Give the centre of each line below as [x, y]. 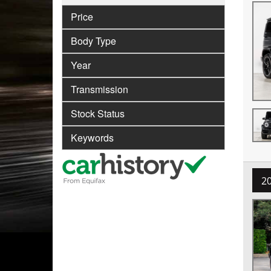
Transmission [100, 90]
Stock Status [98, 114]
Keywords [92, 138]
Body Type [93, 41]
